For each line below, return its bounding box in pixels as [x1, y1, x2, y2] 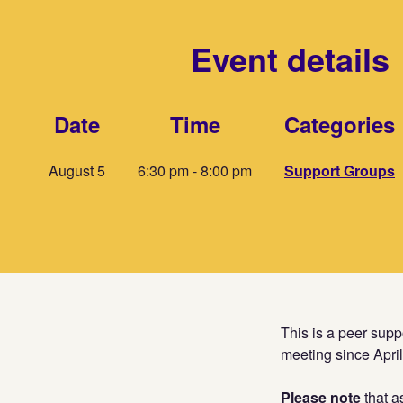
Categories [284, 108, 395, 139]
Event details [190, 34, 390, 82]
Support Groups [284, 159, 395, 181]
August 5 [49, 159, 105, 181]
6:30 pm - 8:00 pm [138, 159, 252, 181]
